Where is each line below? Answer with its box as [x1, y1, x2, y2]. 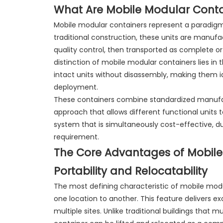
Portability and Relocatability [53, 163, 208, 178]
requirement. [53, 131, 99, 142]
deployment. [53, 82, 98, 92]
